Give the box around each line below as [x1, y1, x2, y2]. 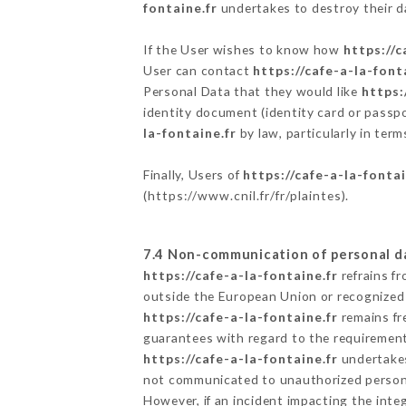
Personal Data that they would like [142, 82, 362, 99]
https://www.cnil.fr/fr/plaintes [147, 187, 342, 203]
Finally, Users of [142, 166, 244, 182]
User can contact [142, 62, 254, 78]
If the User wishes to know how [142, 41, 343, 57]
